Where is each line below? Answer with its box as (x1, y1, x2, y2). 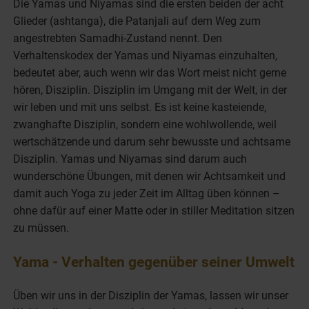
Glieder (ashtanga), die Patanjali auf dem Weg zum (13, 14, 261, 28)
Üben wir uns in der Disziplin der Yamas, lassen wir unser (13, 288, 289, 302)
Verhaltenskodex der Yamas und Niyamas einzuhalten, (13, 48, 278, 62)
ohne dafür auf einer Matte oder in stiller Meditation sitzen (13, 203, 295, 217)
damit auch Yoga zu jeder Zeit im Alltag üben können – (13, 186, 281, 200)
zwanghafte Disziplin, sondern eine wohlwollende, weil (13, 117, 277, 131)
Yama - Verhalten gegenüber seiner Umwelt (13, 252, 295, 270)
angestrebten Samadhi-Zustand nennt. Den (13, 31, 223, 45)
